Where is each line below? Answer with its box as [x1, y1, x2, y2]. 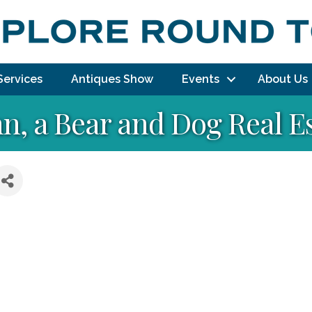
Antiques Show [71, 72, 153, 86]
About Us [258, 72, 308, 86]
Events [182, 72, 219, 86]
